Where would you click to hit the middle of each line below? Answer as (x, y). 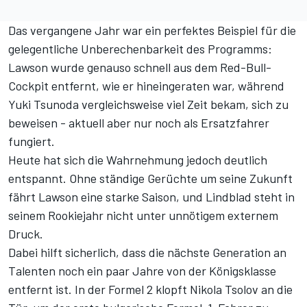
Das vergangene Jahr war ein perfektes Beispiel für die (152, 30)
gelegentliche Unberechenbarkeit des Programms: (140, 49)
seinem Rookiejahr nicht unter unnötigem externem (143, 216)
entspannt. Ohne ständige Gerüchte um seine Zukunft (150, 179)
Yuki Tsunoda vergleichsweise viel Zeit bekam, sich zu (148, 105)
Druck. (26, 234)
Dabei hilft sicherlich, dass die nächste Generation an (147, 253)
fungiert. (32, 142)
